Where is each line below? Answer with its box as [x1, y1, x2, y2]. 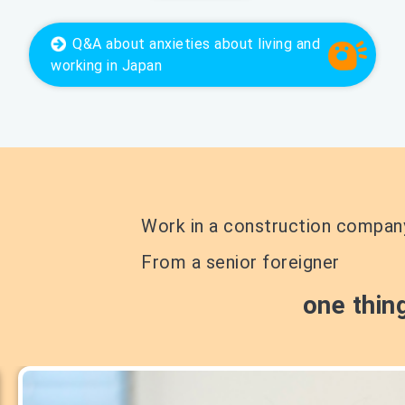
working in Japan [51, 56, 163, 74]
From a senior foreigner [141, 250, 340, 273]
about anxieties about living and [106, 34, 321, 52]
